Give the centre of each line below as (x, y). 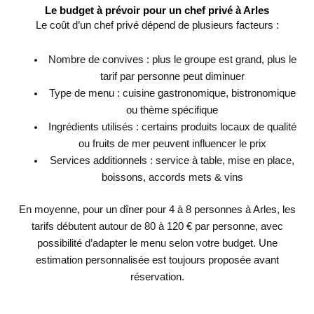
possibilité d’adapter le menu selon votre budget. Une (157, 244)
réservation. (157, 277)
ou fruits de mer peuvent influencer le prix (172, 144)
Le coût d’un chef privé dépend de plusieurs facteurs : (157, 25)
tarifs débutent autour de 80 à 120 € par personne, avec (157, 227)
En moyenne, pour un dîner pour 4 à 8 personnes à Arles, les (157, 210)
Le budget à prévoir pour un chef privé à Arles (157, 10)
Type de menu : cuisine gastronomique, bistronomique (172, 94)
